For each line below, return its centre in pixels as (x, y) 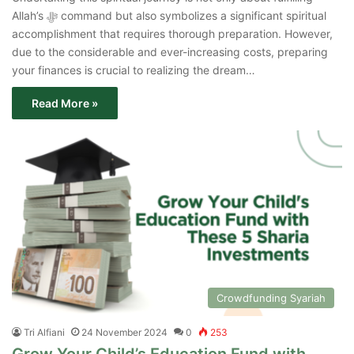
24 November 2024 (124, 333)
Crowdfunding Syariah (271, 298)
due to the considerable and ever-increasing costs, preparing (170, 51)
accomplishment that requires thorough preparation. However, (172, 33)
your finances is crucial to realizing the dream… (134, 70)
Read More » (65, 103)
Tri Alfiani (44, 333)
